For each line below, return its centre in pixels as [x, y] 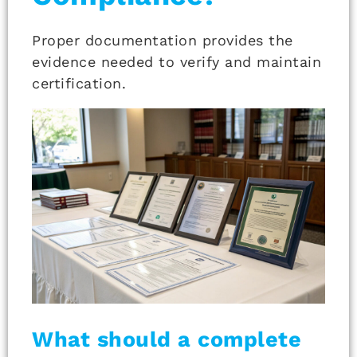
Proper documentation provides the [163, 40]
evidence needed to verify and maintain [177, 61]
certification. [79, 83]
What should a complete [167, 340]
